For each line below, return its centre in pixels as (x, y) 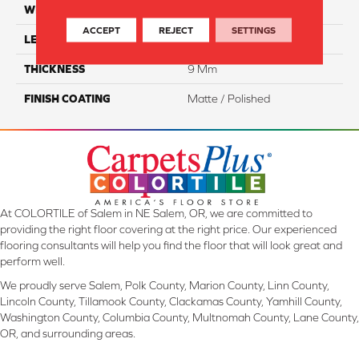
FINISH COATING (67, 98)
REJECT (176, 30)
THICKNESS (54, 69)
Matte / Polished (229, 98)
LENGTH (46, 39)
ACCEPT (102, 30)
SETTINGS (254, 30)
